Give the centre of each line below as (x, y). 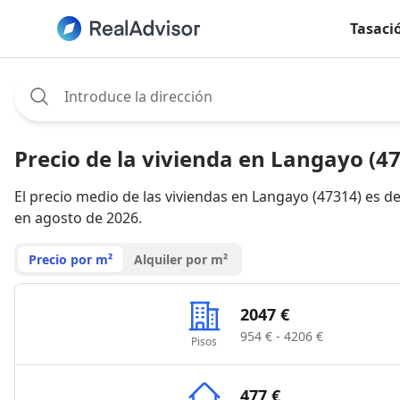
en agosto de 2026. (78, 218)
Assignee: (46, 81)
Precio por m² (71, 259)
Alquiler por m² (181, 259)
